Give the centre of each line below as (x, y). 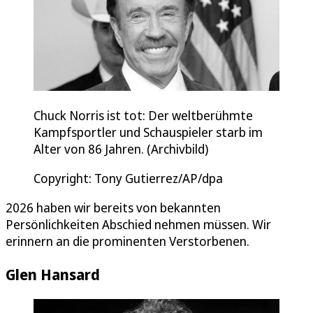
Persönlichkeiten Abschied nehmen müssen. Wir (138, 224)
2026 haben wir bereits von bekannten (113, 207)
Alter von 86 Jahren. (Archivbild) (121, 148)
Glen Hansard (53, 274)
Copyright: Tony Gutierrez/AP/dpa (128, 178)
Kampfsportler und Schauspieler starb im (148, 132)
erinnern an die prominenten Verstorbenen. (128, 241)
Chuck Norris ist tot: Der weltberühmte (143, 115)
